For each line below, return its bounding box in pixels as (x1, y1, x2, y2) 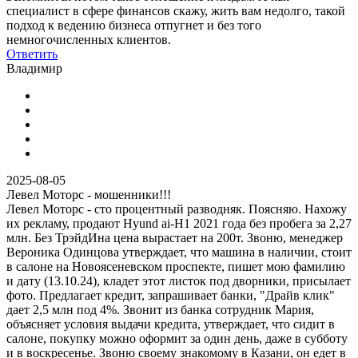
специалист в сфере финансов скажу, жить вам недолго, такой (6, 3, 345, 18)
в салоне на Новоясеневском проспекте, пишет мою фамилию (6, 259, 345, 273)
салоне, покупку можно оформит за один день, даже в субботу (6, 331, 348, 345)
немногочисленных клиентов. (6, 32, 171, 46)
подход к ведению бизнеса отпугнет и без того (6, 18, 261, 32)
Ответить (6, 46, 58, 61)
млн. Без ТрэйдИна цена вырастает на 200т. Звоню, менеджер (6, 230, 343, 245)
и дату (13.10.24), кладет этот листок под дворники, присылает (6, 273, 351, 288)
